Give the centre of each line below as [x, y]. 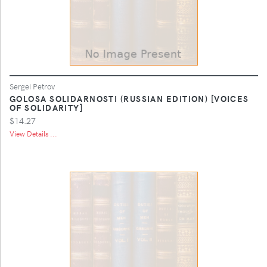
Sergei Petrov [32, 86]
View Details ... [33, 133]
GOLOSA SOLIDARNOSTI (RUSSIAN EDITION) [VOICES [129, 98]
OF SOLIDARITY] [46, 107]
